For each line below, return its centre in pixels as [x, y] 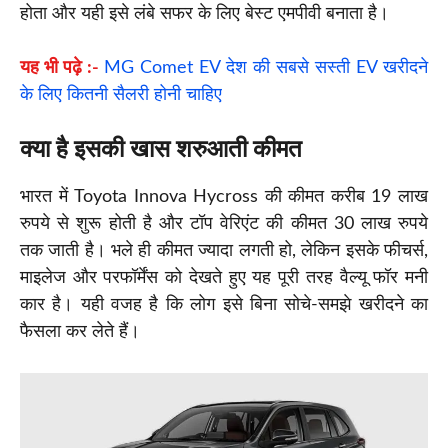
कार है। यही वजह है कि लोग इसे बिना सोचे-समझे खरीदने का [224, 305]
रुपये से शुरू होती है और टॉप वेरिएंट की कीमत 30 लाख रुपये [224, 224]
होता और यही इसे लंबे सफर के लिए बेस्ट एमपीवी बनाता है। [204, 14]
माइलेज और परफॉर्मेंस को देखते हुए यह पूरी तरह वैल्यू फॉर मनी [224, 278]
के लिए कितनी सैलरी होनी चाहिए [121, 95]
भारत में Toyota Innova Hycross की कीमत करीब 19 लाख [224, 197]
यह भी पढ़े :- [62, 68]
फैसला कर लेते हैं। [80, 332]
